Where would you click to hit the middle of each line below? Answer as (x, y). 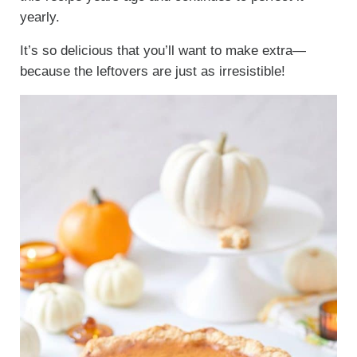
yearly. (39, 18)
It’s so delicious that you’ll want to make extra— (163, 51)
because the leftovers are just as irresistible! (152, 72)
